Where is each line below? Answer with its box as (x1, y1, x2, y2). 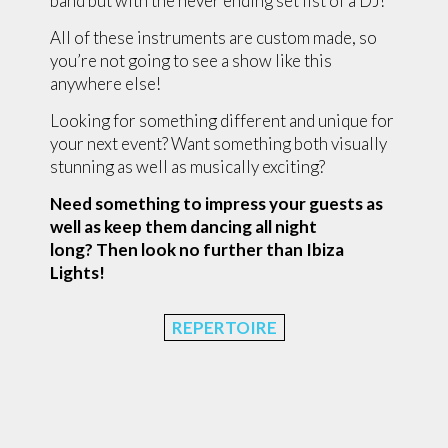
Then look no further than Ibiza (93, 239, 344, 260)
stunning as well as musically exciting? (50, 156, 325, 177)
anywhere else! (50, 73, 161, 94)
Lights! (50, 262, 105, 283)
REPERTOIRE (171, 317, 277, 338)
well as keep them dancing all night (50, 216, 317, 237)
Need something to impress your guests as (50, 193, 383, 214)
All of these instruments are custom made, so (50, 27, 377, 48)
